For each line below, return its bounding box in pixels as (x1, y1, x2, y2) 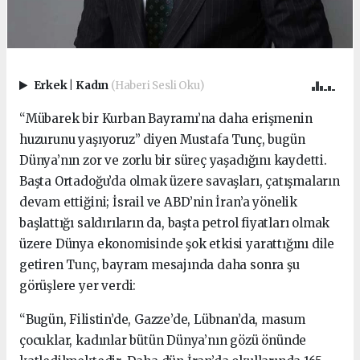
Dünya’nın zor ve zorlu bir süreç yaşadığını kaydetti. (19, 153, 327, 169)
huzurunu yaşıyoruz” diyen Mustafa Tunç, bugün (19, 132, 305, 148)
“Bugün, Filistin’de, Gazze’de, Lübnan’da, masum (19, 312, 305, 328)
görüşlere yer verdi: (19, 278, 137, 294)
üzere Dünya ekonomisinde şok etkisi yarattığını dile (19, 236, 335, 252)
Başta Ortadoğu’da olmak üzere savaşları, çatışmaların (19, 174, 340, 190)
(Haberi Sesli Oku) (110, 78, 204, 92)
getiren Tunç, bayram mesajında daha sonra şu (19, 257, 300, 273)
